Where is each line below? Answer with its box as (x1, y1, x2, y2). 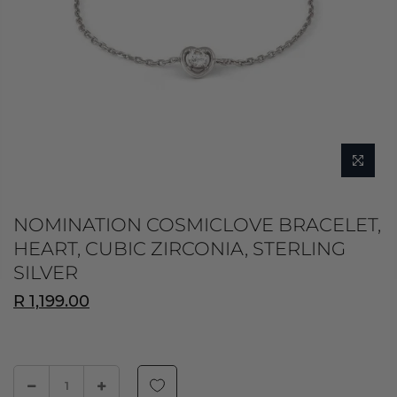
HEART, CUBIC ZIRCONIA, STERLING (13, 237, 346, 260)
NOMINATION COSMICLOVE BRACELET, (13, 214, 381, 236)
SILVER (13, 261, 78, 284)
